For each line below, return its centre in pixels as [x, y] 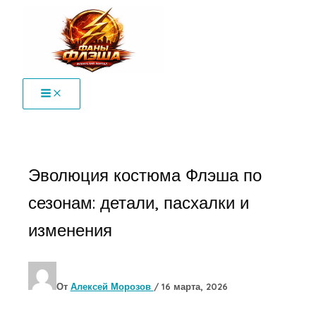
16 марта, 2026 [194, 286]
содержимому [37, 45]
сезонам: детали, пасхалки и [138, 202]
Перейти [25, 13]
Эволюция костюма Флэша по [145, 175]
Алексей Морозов [112, 286]
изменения [70, 230]
